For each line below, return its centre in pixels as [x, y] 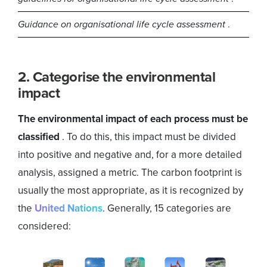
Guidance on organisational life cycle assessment [123, 24]
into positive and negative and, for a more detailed [130, 155]
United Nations [69, 209]
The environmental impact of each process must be [133, 119]
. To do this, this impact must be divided [149, 137]
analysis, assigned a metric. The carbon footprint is [130, 173]
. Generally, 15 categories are [167, 209]
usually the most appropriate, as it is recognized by [131, 191]
